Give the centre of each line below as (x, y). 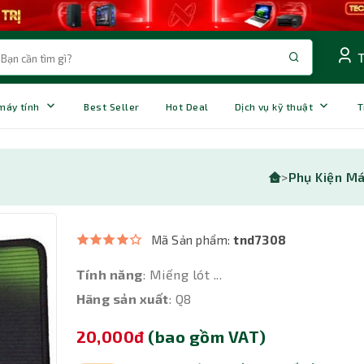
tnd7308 (260, 240)
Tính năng (109, 275)
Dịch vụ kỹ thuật (274, 106)
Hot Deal (187, 106)
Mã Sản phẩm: (192, 240)
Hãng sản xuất (122, 299)
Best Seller (112, 106)
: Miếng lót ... (182, 275)
